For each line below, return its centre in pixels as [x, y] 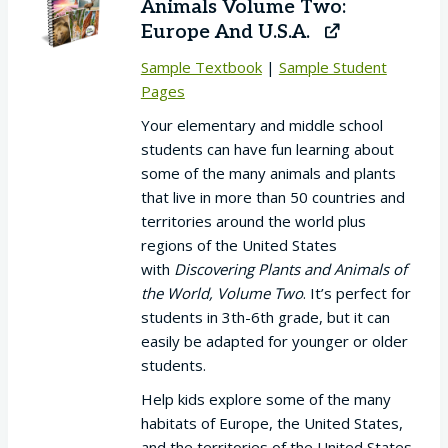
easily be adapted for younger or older [274, 341]
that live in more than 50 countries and [272, 197]
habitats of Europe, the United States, [271, 423]
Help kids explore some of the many [265, 399]
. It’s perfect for [356, 293]
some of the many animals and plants [268, 173]
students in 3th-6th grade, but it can [265, 317]
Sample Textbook [201, 67]
